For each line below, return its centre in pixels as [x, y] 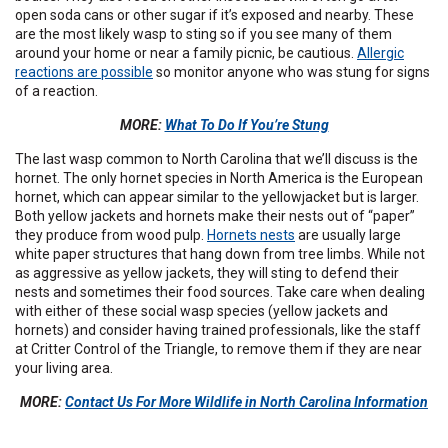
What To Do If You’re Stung [246, 125]
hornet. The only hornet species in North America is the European [219, 178]
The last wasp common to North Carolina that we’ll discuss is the [216, 159]
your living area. [64, 368]
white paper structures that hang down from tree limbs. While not [220, 254]
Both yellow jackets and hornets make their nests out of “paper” [215, 216]
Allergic [380, 53]
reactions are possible [84, 72]
